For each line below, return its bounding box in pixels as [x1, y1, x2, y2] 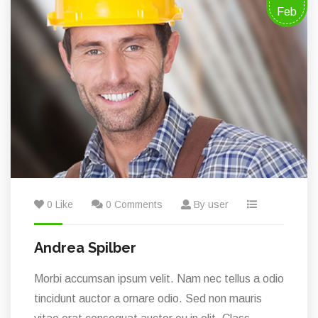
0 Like [47, 198, 73, 210]
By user [191, 198, 229, 210]
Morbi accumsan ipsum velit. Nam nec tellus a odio [34, 272, 284, 285]
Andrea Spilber [34, 238, 136, 256]
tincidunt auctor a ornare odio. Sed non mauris [34, 292, 262, 305]
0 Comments [103, 198, 163, 210]
